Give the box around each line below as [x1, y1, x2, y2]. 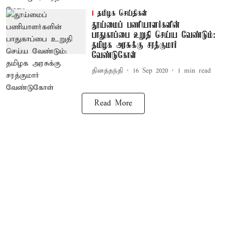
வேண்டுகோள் [91, 50, 137, 61]
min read [184, 66, 211, 75]
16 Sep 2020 [132, 66, 168, 75]
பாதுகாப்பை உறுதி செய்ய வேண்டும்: [91, 30, 215, 40]
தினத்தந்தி [91, 66, 123, 75]
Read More [94, 99, 132, 108]
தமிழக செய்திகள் [97, 9, 147, 18]
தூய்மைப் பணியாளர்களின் [91, 20, 180, 30]
